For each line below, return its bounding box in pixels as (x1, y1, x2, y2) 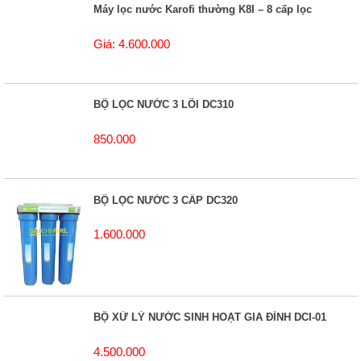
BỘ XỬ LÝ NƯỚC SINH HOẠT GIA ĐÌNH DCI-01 (93, 311, 327, 324)
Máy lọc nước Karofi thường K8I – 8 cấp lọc (93, 3, 313, 16)
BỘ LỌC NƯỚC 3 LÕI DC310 (93, 98, 234, 111)
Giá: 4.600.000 (93, 36, 171, 51)
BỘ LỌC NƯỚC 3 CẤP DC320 (93, 193, 239, 206)
